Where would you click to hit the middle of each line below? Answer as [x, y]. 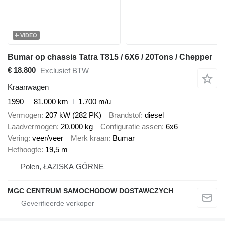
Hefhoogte [24, 150]
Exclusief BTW [65, 71]
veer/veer [48, 138]
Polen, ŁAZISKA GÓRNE [62, 167]
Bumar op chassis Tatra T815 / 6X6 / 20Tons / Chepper [110, 57]
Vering [18, 138]
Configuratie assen [131, 127]
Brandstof [125, 115]
